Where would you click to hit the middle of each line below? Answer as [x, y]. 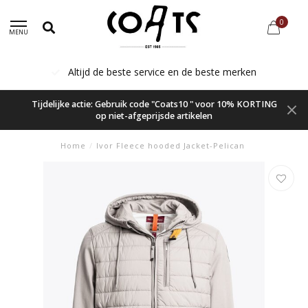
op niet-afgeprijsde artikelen [154, 116]
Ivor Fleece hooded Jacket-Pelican [170, 145]
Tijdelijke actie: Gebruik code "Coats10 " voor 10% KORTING [154, 104]
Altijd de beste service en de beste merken [161, 72]
